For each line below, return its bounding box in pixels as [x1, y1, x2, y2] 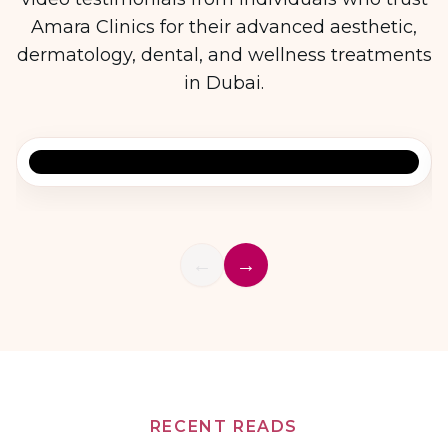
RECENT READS [149, 417, 299, 436]
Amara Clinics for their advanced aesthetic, [31, 16, 417, 38]
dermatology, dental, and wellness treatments [16, 44, 432, 66]
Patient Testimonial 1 [28, 168, 192, 187]
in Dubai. [184, 72, 264, 94]
